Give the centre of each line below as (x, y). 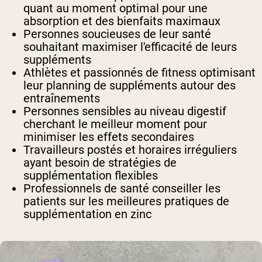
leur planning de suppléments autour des (130, 86)
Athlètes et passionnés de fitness (110, 73)
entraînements (62, 99)
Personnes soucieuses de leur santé (117, 34)
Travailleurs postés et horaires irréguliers (130, 150)
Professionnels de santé (86, 189)
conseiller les (185, 189)
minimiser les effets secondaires (109, 137)
